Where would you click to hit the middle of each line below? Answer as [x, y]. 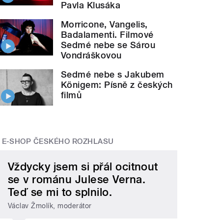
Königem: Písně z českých [117, 84]
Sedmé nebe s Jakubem [113, 74]
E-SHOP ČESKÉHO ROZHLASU [58, 142]
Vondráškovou [91, 55]
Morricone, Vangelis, [104, 24]
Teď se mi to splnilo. [60, 192]
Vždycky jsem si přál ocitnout [83, 166]
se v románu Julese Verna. [77, 179]
